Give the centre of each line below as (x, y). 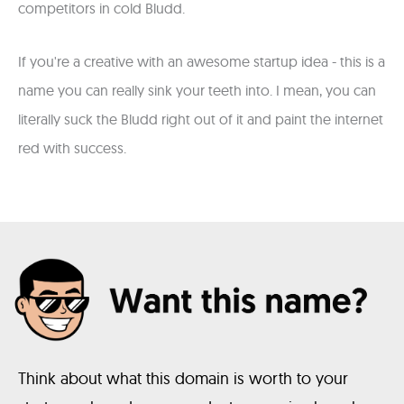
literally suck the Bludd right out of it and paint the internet (201, 119)
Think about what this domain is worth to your (183, 378)
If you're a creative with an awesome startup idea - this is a (202, 61)
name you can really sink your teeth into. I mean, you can (197, 90)
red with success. (72, 147)
